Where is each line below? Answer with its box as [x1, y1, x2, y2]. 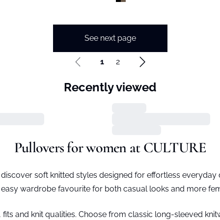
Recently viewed [64, 80, 156, 94]
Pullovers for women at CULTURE [14, 138, 206, 157]
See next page [84, 33, 136, 43]
